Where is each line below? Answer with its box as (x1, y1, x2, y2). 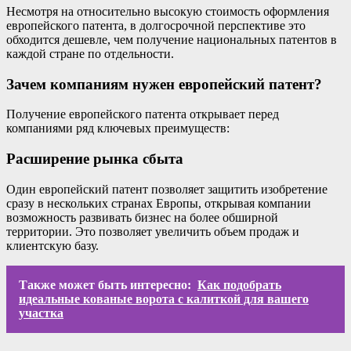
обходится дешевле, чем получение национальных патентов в (6, 33, 337, 46)
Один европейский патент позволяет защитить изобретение (6, 182, 327, 196)
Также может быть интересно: (19, 277, 191, 291)
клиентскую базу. (6, 238, 99, 252)
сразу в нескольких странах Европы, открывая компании (6, 196, 311, 210)
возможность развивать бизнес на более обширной (6, 210, 278, 224)
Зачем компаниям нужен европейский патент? (6, 75, 322, 92)
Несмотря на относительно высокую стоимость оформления (6, 5, 329, 18)
